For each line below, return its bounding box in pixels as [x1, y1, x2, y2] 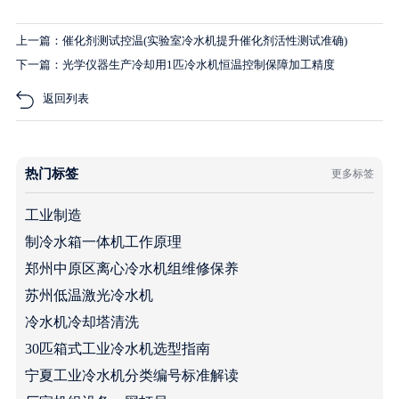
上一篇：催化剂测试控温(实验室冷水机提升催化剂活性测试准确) [15, 33, 347, 47]
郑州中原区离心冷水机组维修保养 [24, 260, 239, 276]
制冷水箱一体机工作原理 [24, 233, 182, 249]
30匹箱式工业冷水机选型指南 [24, 340, 210, 356]
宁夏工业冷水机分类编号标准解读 [24, 367, 239, 383]
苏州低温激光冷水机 [24, 287, 153, 303]
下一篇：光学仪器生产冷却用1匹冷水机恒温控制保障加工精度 [15, 57, 335, 71]
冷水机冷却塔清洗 [24, 313, 139, 330]
